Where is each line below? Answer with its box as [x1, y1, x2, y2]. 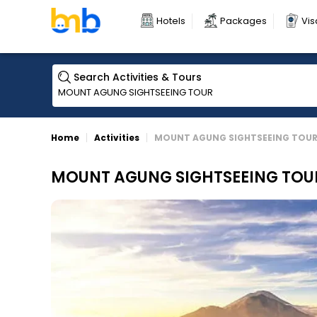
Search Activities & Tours [73, 70, 202, 84]
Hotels [156, 14, 185, 28]
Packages [220, 14, 267, 28]
